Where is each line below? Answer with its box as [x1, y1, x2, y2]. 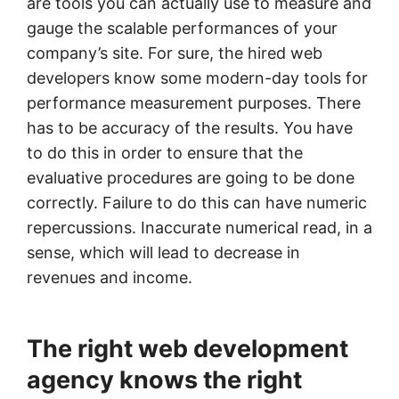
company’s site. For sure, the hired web [27, 43, 322, 62]
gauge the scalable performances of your [27, 18, 338, 37]
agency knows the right [27, 364, 302, 395]
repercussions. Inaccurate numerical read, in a [27, 217, 372, 237]
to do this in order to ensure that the [27, 142, 303, 162]
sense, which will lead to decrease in [27, 242, 300, 262]
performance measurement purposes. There [27, 93, 361, 112]
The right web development [27, 333, 348, 363]
